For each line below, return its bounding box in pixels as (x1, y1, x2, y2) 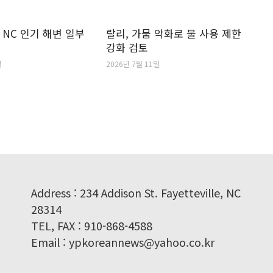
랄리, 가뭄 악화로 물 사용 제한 (105, 26, 241, 41)
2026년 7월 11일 (105, 58, 160, 69)
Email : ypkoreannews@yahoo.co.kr (30, 234, 214, 250)
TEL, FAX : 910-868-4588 (30, 218, 152, 233)
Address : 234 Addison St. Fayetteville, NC (30, 185, 241, 200)
